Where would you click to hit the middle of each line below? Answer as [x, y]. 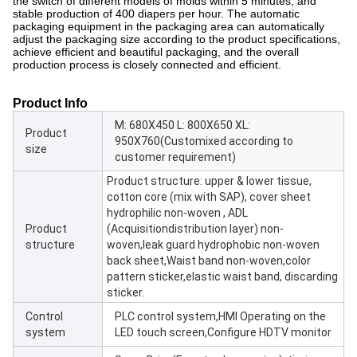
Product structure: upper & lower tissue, [209, 181]
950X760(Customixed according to [204, 141]
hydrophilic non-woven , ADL [177, 213]
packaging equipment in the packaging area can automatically [169, 26]
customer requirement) [175, 157]
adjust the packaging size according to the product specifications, [177, 39]
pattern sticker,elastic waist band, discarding [222, 277]
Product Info [50, 103]
